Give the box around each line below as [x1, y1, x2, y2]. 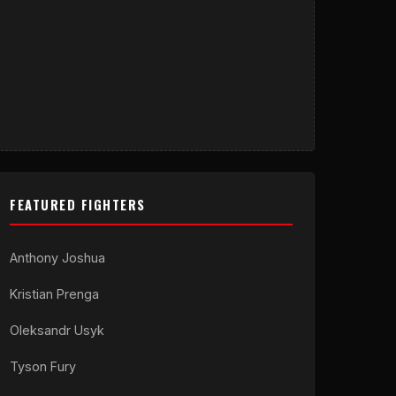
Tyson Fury [10, 359, 76, 374]
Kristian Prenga [10, 286, 99, 301]
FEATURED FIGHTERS [10, 195, 146, 214]
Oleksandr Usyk [10, 323, 104, 338]
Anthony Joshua [10, 250, 105, 265]
